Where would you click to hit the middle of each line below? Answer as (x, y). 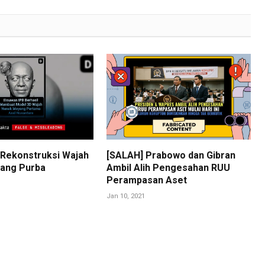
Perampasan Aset (147, 180)
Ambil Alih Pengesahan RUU (169, 167)
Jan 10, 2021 (126, 196)
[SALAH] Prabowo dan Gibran (171, 155)
